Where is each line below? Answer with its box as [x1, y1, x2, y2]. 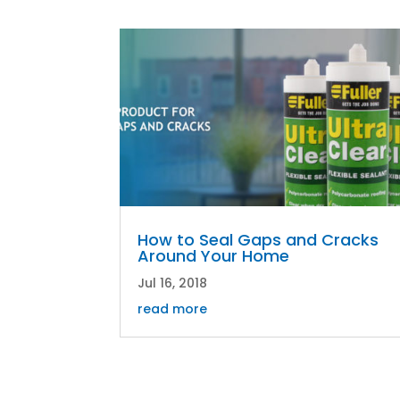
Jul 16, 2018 [137, 273, 208, 292]
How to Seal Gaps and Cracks [137, 228, 379, 251]
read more [137, 299, 208, 318]
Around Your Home [137, 244, 290, 267]
